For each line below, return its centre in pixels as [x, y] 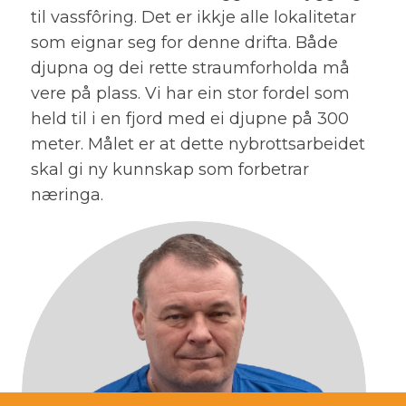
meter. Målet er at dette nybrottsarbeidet [198, 144]
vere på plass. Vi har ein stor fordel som [190, 93]
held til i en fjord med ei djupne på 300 [189, 118]
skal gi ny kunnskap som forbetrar [169, 169]
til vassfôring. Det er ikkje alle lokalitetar [193, 17]
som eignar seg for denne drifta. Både [184, 42]
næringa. [67, 194]
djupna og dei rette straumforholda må [190, 68]
